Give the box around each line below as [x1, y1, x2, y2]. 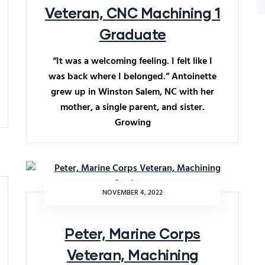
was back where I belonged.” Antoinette [49, 69, 216, 85]
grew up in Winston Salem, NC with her [51, 85, 214, 100]
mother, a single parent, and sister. [60, 100, 205, 115]
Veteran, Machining [66, 246, 199, 263]
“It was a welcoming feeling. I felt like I [53, 54, 212, 69]
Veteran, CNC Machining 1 [45, 4, 220, 21]
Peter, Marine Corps [64, 225, 201, 242]
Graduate [99, 25, 166, 43]
